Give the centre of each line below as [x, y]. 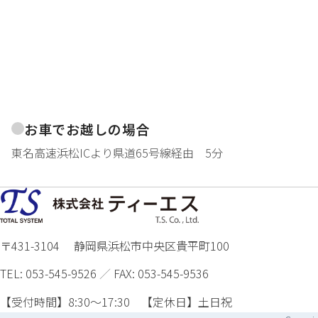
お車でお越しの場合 [87, 128]
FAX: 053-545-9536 [161, 274]
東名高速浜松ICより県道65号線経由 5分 [117, 152]
